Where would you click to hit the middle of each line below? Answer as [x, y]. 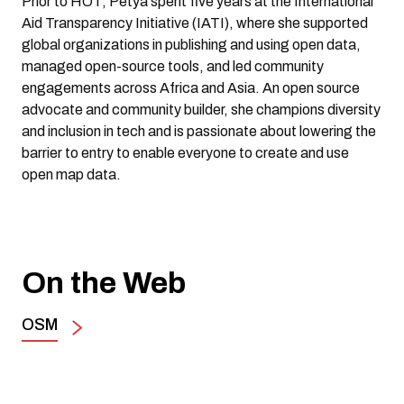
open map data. [71, 175]
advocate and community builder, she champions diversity [201, 110]
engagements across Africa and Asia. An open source [191, 88]
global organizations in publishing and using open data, [191, 45]
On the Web [104, 283]
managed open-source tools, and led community [173, 67]
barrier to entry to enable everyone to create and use [185, 153]
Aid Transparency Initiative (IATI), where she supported [195, 23]
